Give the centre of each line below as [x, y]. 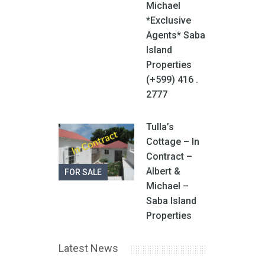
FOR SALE [83, 172]
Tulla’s [160, 127]
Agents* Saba [176, 35]
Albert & [163, 171]
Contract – [169, 156]
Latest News [88, 248]
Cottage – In [173, 141]
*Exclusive [169, 20]
